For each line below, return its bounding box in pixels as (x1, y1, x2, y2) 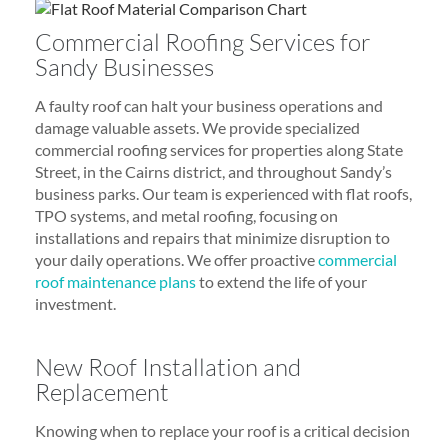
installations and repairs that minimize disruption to (35, 227, 390, 247)
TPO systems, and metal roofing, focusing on (35, 205, 338, 225)
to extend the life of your (196, 271, 367, 291)
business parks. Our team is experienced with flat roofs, (35, 183, 412, 203)
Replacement (35, 376, 169, 407)
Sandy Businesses (35, 51, 214, 82)
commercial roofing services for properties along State (35, 139, 403, 159)
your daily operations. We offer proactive (35, 249, 318, 269)
